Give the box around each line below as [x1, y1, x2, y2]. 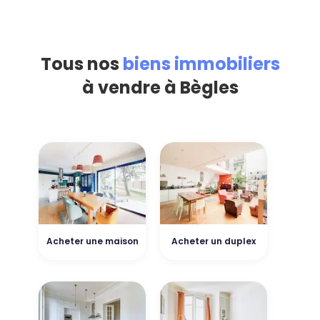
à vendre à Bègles [81, 76, 239, 100]
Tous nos [40, 52, 123, 76]
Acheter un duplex [171, 235, 256, 248]
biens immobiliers [122, 52, 280, 76]
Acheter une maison [46, 235, 139, 248]
